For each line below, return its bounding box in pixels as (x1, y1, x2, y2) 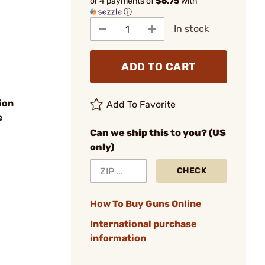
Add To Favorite (106, 99, 176, 110)
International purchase (90, 218, 197, 230)
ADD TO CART (121, 60, 196, 73)
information (90, 232, 146, 244)
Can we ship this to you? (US (90, 127, 226, 138)
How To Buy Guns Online (90, 198, 202, 209)
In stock (174, 23, 209, 34)
